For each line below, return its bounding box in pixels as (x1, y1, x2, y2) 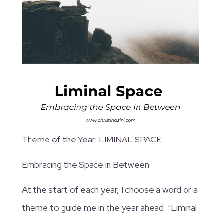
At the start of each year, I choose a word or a (21, 184, 198, 196)
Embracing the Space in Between (21, 159, 149, 170)
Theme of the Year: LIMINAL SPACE (21, 134, 162, 145)
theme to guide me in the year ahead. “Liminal (21, 202, 197, 214)
